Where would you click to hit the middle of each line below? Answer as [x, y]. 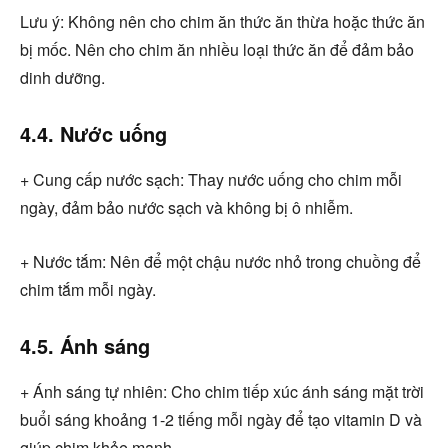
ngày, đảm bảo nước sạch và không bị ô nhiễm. [186, 207]
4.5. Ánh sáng [85, 345]
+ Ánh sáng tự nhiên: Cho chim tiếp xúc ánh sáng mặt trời [222, 391]
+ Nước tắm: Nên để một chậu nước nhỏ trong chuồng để [220, 261]
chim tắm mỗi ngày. [88, 289]
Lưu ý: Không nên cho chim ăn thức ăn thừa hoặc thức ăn [222, 21]
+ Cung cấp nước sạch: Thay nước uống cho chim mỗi [211, 179]
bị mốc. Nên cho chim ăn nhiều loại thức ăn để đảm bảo [217, 49]
